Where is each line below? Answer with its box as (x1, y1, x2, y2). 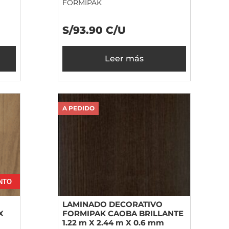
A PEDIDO (62, 104, 95, 112)
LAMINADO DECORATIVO (62, 199, 163, 210)
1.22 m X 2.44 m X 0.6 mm (62, 218, 164, 228)
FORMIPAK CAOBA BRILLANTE (62, 209, 184, 219)
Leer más (105, 54, 144, 64)
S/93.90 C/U (62, 24, 126, 37)
